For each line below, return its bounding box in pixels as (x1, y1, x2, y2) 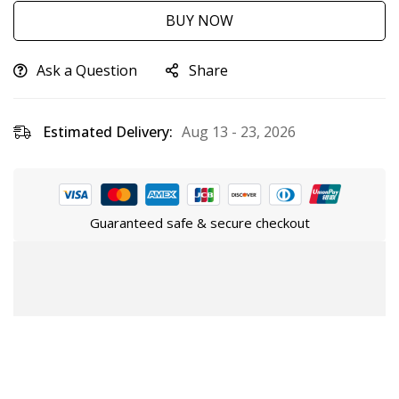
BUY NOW (166, 11, 233, 30)
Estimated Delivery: (43, 122, 173, 142)
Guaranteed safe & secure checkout (89, 213, 310, 232)
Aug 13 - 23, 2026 (182, 122, 296, 142)
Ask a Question (37, 61, 137, 80)
